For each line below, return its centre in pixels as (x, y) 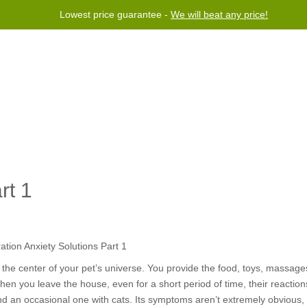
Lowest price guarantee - (115, 14)
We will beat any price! (219, 14)
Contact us (116, 127)
